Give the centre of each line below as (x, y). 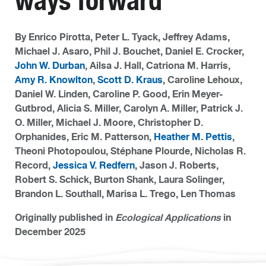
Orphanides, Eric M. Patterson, (84, 137)
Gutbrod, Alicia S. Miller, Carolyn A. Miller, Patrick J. (129, 108)
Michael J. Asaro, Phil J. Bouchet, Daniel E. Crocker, (129, 51)
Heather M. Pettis (193, 137)
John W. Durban (50, 66)
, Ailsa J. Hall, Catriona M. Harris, (158, 66)
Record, (34, 165)
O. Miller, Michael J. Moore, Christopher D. (109, 123)
